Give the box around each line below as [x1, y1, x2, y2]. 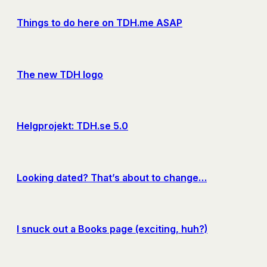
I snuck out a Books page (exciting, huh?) [17, 223, 207, 235]
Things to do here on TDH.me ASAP [17, 17, 182, 29]
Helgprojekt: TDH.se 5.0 [17, 120, 128, 132]
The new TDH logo [17, 68, 103, 80]
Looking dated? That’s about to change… [17, 171, 207, 184]
